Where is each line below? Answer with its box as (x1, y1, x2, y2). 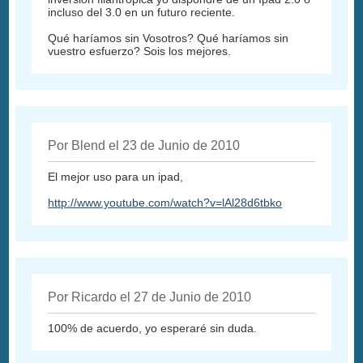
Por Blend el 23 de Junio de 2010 (48, 139, 241, 153)
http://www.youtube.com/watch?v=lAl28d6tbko (48, 196, 283, 210)
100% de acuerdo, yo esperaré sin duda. (48, 322, 258, 335)
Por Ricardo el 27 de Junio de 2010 (48, 290, 252, 305)
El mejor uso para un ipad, (48, 170, 184, 184)
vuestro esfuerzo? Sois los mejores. (48, 45, 232, 58)
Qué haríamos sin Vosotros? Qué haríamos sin (48, 32, 289, 45)
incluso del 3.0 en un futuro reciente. (48, 6, 236, 19)
